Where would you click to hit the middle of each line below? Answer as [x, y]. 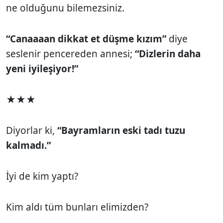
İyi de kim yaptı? [42, 176]
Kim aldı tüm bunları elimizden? [77, 207]
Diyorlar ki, [32, 130]
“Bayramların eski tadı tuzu [121, 130]
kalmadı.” [28, 145]
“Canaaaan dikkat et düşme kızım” [87, 39]
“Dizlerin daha [168, 54]
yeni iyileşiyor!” [42, 68]
